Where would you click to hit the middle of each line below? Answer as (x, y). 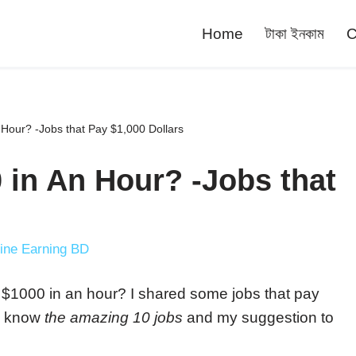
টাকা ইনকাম (295, 33)
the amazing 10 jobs (114, 317)
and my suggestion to (258, 317)
